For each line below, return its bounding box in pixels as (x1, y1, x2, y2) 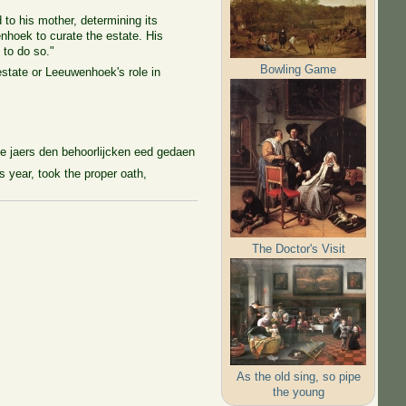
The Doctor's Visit (251, 241, 345, 256)
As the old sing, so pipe (236, 369, 361, 383)
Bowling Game (260, 62, 337, 76)
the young (272, 384, 324, 399)
